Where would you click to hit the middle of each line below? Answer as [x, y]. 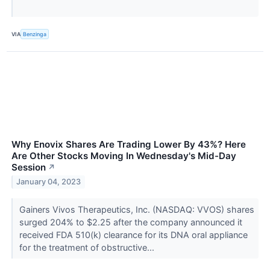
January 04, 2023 [49, 182]
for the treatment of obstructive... [88, 247]
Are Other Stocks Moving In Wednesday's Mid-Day [124, 155]
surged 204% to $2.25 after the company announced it [130, 222]
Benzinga [35, 34]
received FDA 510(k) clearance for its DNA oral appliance [133, 234]
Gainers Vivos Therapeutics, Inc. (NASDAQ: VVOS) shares [137, 209]
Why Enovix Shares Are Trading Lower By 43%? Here [129, 144]
